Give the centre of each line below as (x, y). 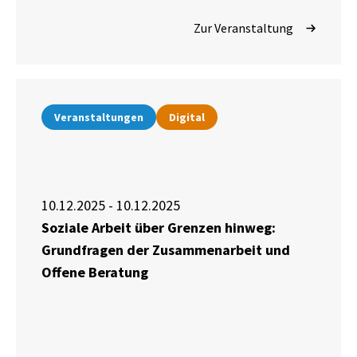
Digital (187, 118)
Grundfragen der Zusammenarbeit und (166, 250)
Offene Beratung (95, 273)
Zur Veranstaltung (243, 28)
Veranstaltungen (99, 118)
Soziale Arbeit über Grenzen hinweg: (159, 228)
